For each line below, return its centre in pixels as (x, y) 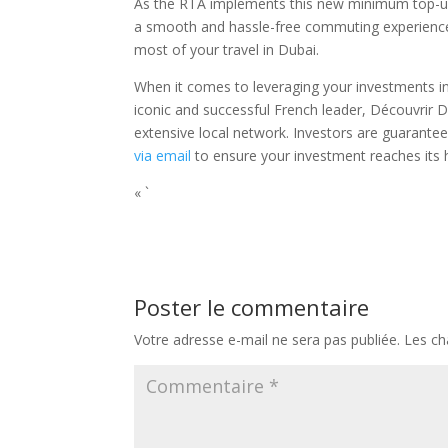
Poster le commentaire (252, 307)
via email (163, 155)
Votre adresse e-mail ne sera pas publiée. (267, 339)
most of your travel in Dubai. (227, 49)
